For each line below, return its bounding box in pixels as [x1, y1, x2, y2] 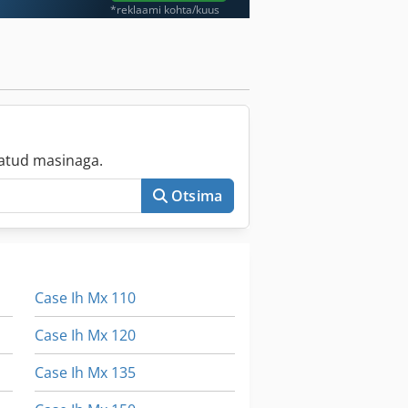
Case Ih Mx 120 [34, 325, 136, 346]
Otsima [171, 186, 222, 207]
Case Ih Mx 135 [34, 362, 136, 383]
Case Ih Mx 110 [34, 288, 136, 309]
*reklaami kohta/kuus [110, 2, 220, 18]
